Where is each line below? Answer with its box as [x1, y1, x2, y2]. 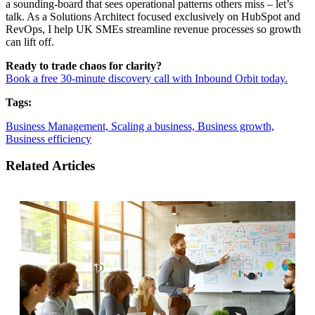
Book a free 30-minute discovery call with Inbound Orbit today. [6, 72, 288, 84]
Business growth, [198, 120, 274, 132]
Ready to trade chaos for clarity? [6, 59, 162, 72]
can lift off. [6, 35, 54, 48]
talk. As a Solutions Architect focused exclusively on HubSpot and [6, 10, 300, 22]
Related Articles [6, 158, 95, 174]
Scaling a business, [111, 120, 198, 132]
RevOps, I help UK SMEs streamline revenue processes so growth [6, 22, 301, 35]
